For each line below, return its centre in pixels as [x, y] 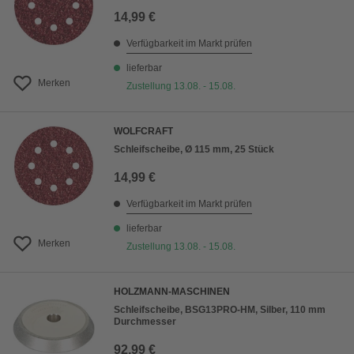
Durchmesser [145, 322]
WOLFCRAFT [143, 132]
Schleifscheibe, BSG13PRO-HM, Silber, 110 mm [220, 310]
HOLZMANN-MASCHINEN [172, 292]
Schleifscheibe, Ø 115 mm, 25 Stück [194, 150]
